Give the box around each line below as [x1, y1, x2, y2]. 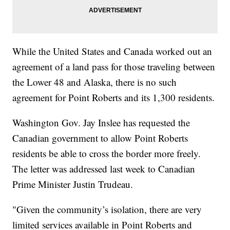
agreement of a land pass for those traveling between [12, 60, 216, 73]
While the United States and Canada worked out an [12, 44, 213, 57]
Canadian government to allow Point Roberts [12, 131, 188, 144]
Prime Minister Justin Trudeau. [12, 177, 133, 190]
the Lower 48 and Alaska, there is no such [12, 75, 177, 88]
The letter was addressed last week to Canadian [12, 162, 196, 175]
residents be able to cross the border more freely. [12, 146, 201, 160]
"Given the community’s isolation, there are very [12, 202, 202, 216]
